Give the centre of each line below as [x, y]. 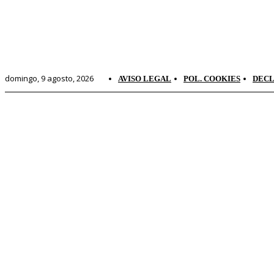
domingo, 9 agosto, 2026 [49, 78]
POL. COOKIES [212, 79]
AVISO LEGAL [145, 79]
